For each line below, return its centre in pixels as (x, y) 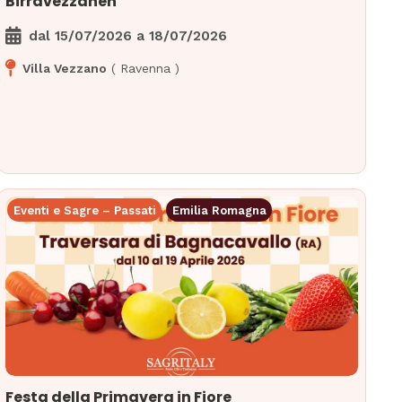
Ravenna (146, 69)
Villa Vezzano (65, 69)
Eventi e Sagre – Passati (84, 210)
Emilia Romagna (219, 210)
